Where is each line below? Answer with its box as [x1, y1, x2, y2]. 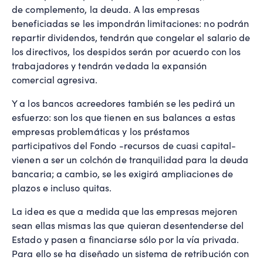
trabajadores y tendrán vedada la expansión [12, 59, 207, 72]
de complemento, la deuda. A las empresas [12, 3, 200, 16]
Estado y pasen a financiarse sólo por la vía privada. [12, 233, 240, 246]
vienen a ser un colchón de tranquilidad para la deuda [12, 153, 249, 166]
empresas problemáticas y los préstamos [12, 125, 190, 138]
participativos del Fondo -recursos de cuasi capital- [12, 139, 237, 152]
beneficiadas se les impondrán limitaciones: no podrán [12, 17, 249, 30]
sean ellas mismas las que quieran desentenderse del [12, 219, 244, 232]
